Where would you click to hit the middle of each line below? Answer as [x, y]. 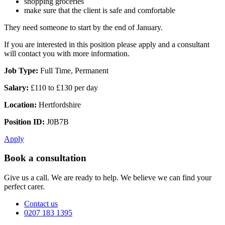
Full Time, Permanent [73, 70]
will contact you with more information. [67, 53]
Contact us [41, 204]
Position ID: [24, 122]
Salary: [16, 87]
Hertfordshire [59, 104]
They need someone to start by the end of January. [83, 27]
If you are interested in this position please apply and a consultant [107, 44]
